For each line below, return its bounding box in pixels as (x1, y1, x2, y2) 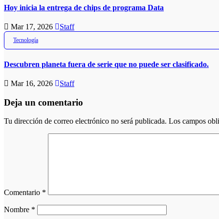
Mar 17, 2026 (9, 22, 55, 31)
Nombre (4, 205, 31, 214)
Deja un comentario (4, 97, 83, 108)
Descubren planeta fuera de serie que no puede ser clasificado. (4, 60, 209, 68)
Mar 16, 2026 (9, 79, 55, 88)
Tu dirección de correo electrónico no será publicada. (4, 117, 167, 126)
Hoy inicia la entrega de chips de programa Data (4, 3, 164, 12)
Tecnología (13, 37, 38, 44)
